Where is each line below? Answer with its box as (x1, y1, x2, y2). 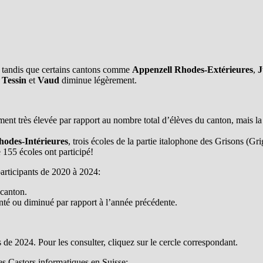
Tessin (2, 75, 26, 85)
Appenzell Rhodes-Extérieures (132, 64, 253, 75)
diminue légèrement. (59, 75, 137, 85)
